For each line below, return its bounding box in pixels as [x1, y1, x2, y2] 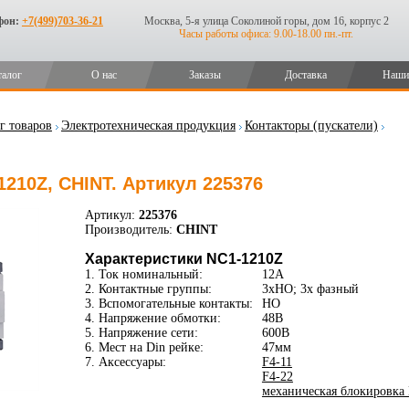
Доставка [284, 68, 327, 81]
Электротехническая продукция [60, 119, 236, 132]
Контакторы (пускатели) [244, 119, 378, 132]
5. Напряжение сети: [84, 326, 198, 340]
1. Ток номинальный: [84, 267, 203, 281]
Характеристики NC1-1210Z [84, 251, 283, 267]
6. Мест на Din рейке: [84, 341, 204, 354]
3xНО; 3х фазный [261, 282, 359, 296]
